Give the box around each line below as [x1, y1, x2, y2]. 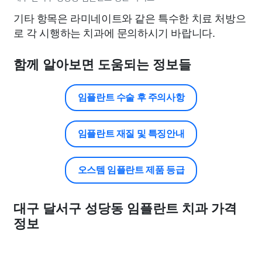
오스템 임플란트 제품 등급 [77, 165, 185, 175]
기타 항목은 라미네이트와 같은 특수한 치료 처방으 [13, 10, 246, 25]
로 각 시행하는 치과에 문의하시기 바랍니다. [13, 25, 215, 40]
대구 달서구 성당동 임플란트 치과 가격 [13, 201, 237, 216]
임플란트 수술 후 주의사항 [77, 92, 185, 102]
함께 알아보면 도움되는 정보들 [13, 57, 191, 72]
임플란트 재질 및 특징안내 [77, 129, 185, 139]
